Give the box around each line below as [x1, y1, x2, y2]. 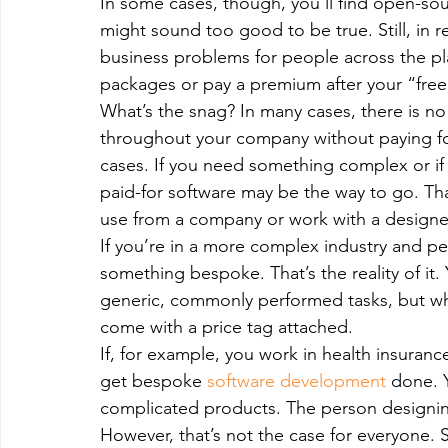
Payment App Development [182, 75, 357, 94]
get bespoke [100, 370, 207, 392]
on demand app [40, 75, 142, 94]
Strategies [224, 155, 288, 174]
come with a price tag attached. [100, 316, 353, 338]
